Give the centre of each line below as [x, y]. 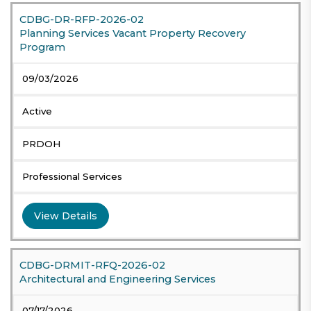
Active [37, 111]
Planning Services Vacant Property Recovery [133, 34]
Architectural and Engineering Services [118, 279]
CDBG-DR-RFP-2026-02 [82, 20]
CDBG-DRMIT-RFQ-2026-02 [92, 266]
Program [42, 48]
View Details [66, 216]
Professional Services [72, 177]
